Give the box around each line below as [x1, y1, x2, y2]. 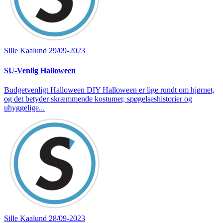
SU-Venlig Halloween [4, 66, 76, 75]
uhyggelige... [4, 103, 45, 112]
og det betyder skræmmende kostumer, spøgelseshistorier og [4, 94, 192, 103]
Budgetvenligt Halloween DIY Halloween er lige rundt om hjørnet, [4, 85, 215, 94]
